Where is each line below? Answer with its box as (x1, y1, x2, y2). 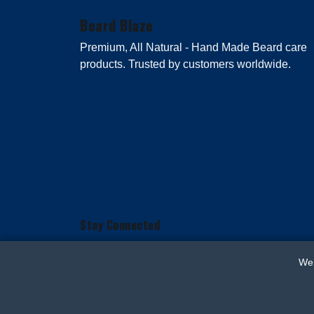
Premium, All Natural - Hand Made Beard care (80, 41, 307, 54)
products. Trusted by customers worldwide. (80, 58, 291, 71)
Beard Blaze (80, 15, 153, 36)
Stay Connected (80, 217, 160, 234)
